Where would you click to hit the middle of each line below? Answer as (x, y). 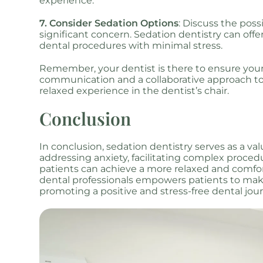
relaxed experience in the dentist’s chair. (134, 91)
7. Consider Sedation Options (109, 23)
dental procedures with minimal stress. (131, 45)
